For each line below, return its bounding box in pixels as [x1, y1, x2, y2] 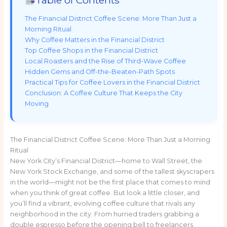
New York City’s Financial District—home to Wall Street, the [10, 157, 202, 165]
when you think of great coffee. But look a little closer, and [10, 188, 200, 197]
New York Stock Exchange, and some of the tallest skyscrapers [10, 167, 214, 175]
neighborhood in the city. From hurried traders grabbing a [10, 210, 199, 218]
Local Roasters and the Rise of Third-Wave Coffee [24, 57, 186, 65]
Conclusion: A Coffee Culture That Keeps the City [24, 89, 182, 97]
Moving [24, 99, 49, 107]
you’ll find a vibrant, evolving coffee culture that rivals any [10, 199, 195, 207]
